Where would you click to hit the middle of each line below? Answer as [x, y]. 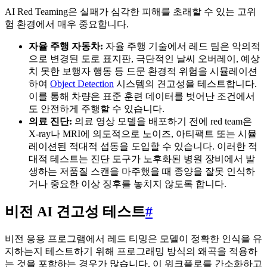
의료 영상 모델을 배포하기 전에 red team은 [162, 121]
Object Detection [82, 83]
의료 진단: [50, 121]
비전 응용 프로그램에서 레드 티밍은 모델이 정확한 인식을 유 [133, 239]
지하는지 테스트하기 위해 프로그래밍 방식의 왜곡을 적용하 [131, 252]
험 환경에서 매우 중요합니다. [67, 24]
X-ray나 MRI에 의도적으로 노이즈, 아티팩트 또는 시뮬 [143, 133]
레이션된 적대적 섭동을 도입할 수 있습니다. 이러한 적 [143, 146]
